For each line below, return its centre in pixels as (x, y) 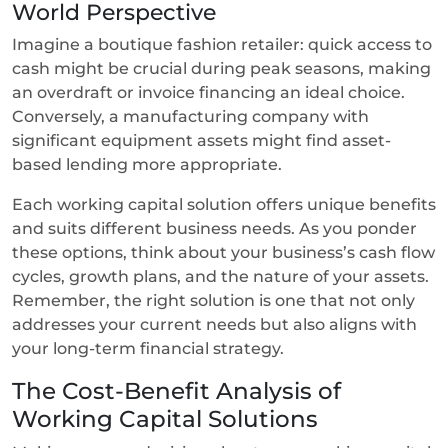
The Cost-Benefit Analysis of (176, 390)
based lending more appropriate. (149, 164)
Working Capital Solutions (168, 418)
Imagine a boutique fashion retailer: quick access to (222, 44)
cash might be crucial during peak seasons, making (221, 68)
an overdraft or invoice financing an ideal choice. (208, 92)
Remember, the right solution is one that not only (213, 300)
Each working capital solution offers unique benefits (224, 204)
